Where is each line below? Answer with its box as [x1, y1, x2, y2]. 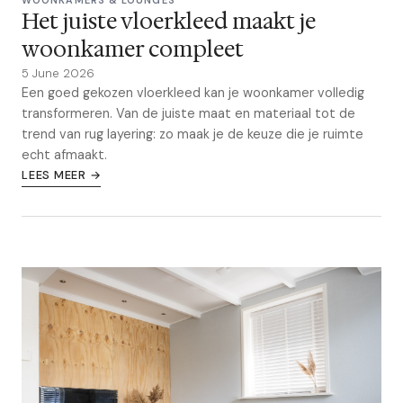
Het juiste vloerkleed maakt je [22, 6, 316, 36]
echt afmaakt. [22, 146, 107, 163]
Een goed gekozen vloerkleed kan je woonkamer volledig [22, 84, 364, 101]
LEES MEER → [22, 166, 102, 183]
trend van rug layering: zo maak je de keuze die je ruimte [22, 125, 363, 142]
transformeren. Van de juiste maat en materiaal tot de [22, 104, 355, 121]
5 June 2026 [22, 65, 94, 81]
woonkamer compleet [22, 34, 244, 64]
